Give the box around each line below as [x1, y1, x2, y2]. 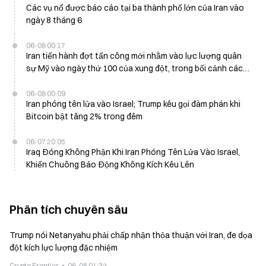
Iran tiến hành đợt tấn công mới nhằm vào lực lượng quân [26, 50, 242, 61]
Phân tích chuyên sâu [9, 202, 128, 217]
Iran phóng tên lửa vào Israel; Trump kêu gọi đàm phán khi [26, 99, 240, 109]
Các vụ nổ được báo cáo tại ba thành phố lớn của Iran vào [26, 2, 244, 13]
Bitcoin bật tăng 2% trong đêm [26, 111, 142, 122]
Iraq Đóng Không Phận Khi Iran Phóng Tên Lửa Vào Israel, [26, 147, 240, 157]
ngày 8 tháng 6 [26, 15, 82, 26]
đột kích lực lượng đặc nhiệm [9, 242, 118, 253]
